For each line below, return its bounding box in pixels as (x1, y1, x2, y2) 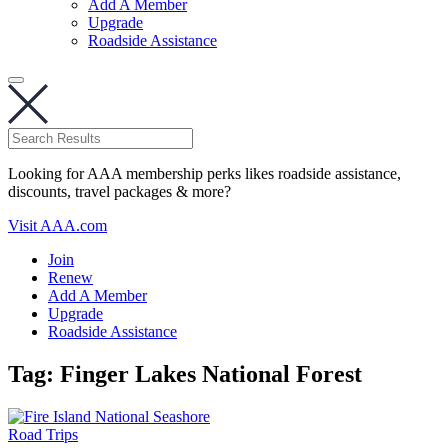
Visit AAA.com (8, 217, 107, 234)
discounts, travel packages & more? (8, 183, 231, 200)
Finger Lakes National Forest (60, 360, 362, 387)
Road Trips (8, 425, 78, 443)
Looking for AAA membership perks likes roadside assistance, (8, 165, 401, 182)
